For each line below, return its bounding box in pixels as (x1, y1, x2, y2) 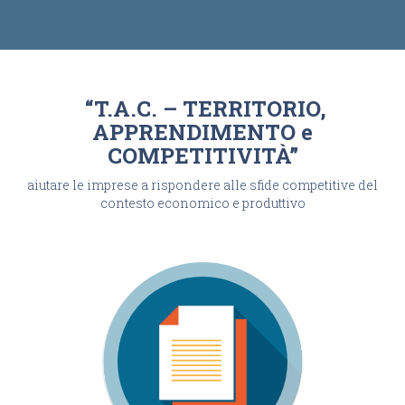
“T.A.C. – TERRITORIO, (79, 94, 326, 123)
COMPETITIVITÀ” (107, 141, 298, 170)
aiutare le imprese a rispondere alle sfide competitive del (27, 176, 378, 193)
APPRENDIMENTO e (92, 118, 313, 146)
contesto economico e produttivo (99, 194, 306, 212)
